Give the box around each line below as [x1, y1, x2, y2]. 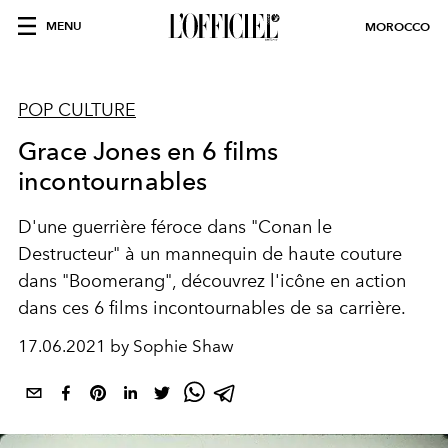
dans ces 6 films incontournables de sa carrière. [18, 297, 406, 319]
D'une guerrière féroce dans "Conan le [18, 216, 332, 238]
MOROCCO [365, 19, 430, 34]
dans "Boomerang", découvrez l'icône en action [18, 270, 406, 292]
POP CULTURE [18, 99, 136, 121]
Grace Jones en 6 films [18, 136, 279, 166]
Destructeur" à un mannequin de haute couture [18, 243, 402, 265]
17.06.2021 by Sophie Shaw [18, 336, 234, 356]
